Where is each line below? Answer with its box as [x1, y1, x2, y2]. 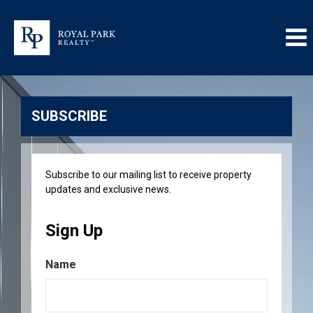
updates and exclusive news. [45, 184, 171, 195]
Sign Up [45, 221, 103, 240]
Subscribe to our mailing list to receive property [45, 169, 252, 180]
